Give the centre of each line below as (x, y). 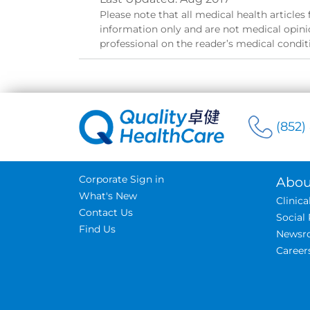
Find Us (97, 229)
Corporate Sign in (121, 179)
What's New (108, 196)
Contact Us (106, 212)
